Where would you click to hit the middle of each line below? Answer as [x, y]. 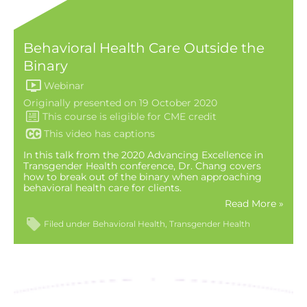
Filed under [69, 223]
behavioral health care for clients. [102, 187]
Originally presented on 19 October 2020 [120, 103]
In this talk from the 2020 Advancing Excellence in [143, 155]
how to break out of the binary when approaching [142, 176]
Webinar [64, 85]
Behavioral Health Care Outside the [144, 48]
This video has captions [100, 134]
